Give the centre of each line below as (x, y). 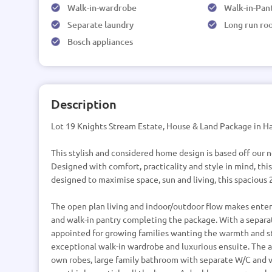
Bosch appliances (100, 42)
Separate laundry (100, 25)
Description (84, 104)
